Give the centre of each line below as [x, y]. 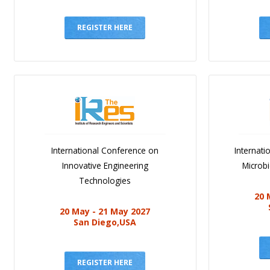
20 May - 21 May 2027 [105, 212]
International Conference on [105, 151]
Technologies [105, 181]
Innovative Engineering [105, 166]
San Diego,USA [105, 222]
